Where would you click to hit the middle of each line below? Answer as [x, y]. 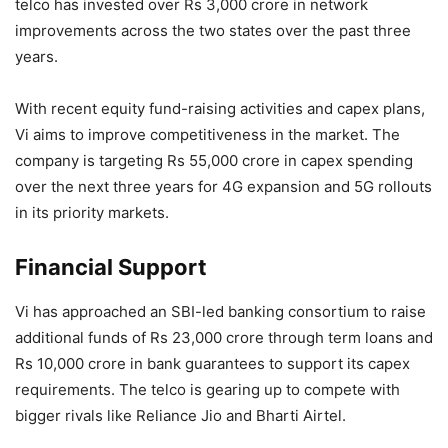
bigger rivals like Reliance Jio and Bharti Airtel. [180, 416]
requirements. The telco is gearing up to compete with [207, 390]
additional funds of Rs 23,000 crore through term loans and [224, 338]
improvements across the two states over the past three [213, 31]
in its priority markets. [92, 213]
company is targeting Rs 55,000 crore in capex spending [214, 161]
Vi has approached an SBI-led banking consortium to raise [220, 312]
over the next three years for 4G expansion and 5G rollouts [223, 187]
